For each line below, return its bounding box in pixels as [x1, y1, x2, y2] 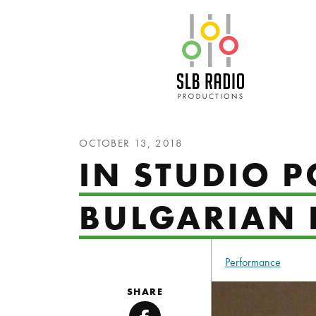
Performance [224, 255, 281, 269]
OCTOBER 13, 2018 [79, 136, 183, 150]
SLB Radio [243, 11, 313, 35]
